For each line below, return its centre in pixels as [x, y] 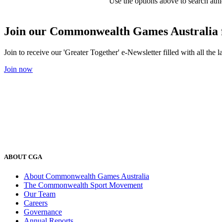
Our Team [40, 194]
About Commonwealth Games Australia [86, 176]
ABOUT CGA [24, 157]
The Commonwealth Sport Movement [83, 185]
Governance [43, 212]
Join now [18, 69]
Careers [36, 203]
